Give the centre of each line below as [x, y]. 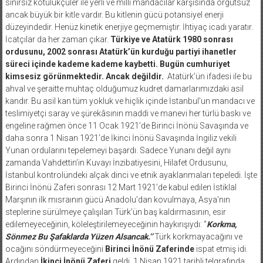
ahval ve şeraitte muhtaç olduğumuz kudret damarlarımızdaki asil [124, 88]
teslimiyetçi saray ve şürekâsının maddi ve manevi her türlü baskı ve [128, 113]
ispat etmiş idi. [221, 249]
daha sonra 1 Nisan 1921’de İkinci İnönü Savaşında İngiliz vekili [121, 138]
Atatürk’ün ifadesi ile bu [209, 76]
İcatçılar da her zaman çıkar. [58, 39]
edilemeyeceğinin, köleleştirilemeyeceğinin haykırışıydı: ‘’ [106, 224]
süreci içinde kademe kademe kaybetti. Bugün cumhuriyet [117, 64]
